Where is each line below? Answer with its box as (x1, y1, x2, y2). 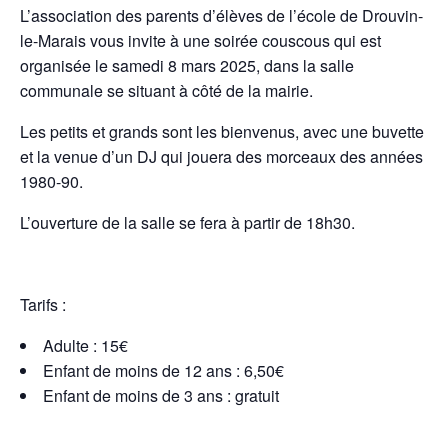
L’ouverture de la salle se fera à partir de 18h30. (20, 211, 355, 234)
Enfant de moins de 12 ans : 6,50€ (43, 359, 284, 382)
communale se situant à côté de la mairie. (20, 79, 313, 102)
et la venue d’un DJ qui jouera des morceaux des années (20, 145, 423, 168)
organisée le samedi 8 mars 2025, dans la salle (20, 54, 354, 77)
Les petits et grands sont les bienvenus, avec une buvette (20, 120, 424, 143)
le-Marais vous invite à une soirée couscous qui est (20, 29, 381, 52)
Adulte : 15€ (43, 334, 128, 357)
